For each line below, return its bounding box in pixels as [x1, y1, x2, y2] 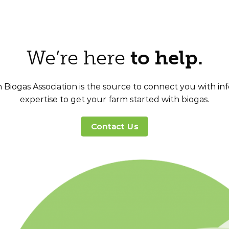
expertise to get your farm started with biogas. [20, 94, 209, 104]
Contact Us [90, 121, 139, 131]
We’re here [26, 45, 130, 70]
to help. [130, 45, 203, 70]
